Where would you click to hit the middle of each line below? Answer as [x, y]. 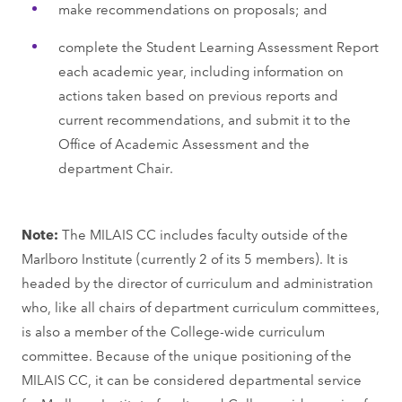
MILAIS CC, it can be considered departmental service [192, 379]
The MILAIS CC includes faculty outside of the [204, 233]
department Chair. [115, 167]
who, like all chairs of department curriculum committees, [201, 306]
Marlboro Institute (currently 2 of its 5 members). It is [185, 258]
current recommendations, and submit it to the [204, 118]
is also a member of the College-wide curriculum [174, 330]
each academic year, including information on [201, 70]
